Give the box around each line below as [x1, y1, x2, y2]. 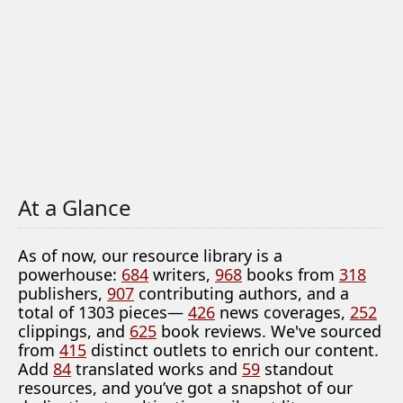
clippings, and [18, 320, 130, 342]
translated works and [71, 358, 242, 380]
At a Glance [18, 193, 131, 222]
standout [260, 358, 334, 380]
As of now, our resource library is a [18, 245, 282, 266]
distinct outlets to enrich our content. [86, 339, 379, 361]
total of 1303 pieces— [18, 301, 188, 323]
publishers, [18, 282, 107, 304]
